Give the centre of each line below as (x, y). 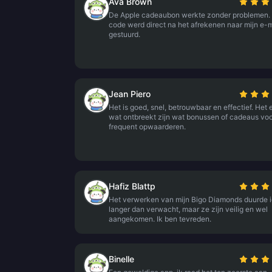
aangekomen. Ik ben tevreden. (160, 219)
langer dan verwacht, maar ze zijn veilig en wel (188, 209)
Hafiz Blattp (132, 186)
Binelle (121, 259)
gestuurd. (124, 34)
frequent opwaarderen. (147, 127)
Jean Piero (130, 94)
